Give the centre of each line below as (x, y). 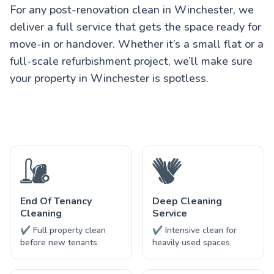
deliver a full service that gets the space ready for (135, 27)
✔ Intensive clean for (194, 230)
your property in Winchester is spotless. (109, 78)
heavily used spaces (191, 242)
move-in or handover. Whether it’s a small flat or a (137, 44)
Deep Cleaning (187, 201)
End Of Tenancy (56, 201)
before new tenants (59, 242)
